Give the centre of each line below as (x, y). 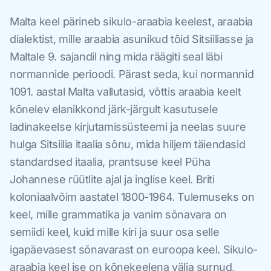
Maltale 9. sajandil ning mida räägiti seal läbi (116, 57)
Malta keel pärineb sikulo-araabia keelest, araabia (132, 22)
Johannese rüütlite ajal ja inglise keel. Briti (112, 180)
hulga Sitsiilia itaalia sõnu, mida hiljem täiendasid (128, 145)
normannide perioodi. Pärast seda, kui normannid (132, 74)
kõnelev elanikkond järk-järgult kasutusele (114, 109)
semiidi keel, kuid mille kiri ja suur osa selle (115, 232)
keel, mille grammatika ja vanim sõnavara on (118, 215)
